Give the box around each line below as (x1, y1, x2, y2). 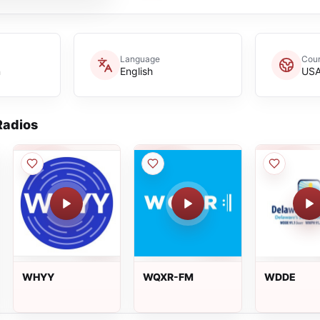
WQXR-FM (143, 271, 194, 283)
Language (119, 53, 160, 64)
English (119, 64, 153, 77)
